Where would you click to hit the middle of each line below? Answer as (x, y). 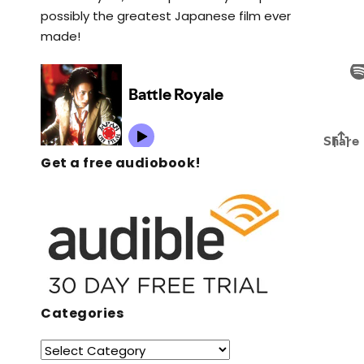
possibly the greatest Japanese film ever (166, 16)
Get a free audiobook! (121, 163)
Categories (82, 313)
